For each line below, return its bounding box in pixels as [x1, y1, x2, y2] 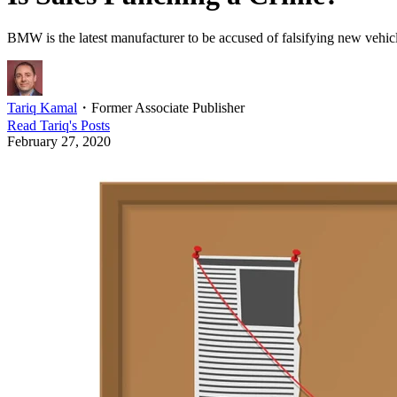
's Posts [69, 117, 110, 133]
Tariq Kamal [7, 99, 77, 115]
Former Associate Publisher [91, 99, 245, 115]
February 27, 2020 [7, 133, 111, 149]
